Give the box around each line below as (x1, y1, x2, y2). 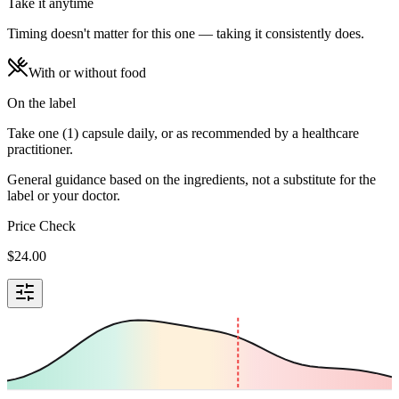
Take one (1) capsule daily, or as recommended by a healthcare (7, 125, 359, 141)
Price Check (7, 217, 76, 233)
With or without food (28, 64, 146, 80)
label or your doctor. (7, 187, 120, 203)
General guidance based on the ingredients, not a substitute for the (7, 171, 376, 187)
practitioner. (7, 141, 73, 157)
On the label (7, 94, 76, 110)
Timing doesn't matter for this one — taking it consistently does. (7, 25, 364, 41)
